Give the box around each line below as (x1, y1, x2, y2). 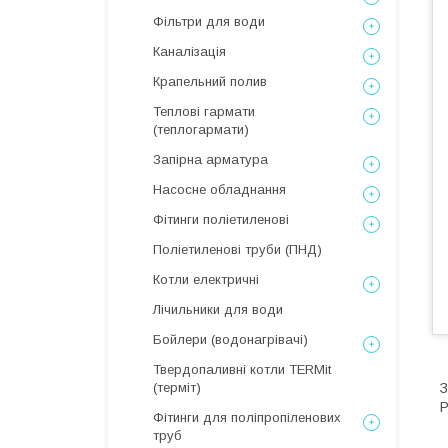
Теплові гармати (153, 104, 255, 119)
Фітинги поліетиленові (153, 212, 289, 227)
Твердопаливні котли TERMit (153, 362, 331, 377)
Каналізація (153, 44, 226, 59)
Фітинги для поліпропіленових (153, 410, 341, 425)
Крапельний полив (153, 74, 267, 89)
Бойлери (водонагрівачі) (153, 332, 308, 347)
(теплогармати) (153, 122, 249, 137)
